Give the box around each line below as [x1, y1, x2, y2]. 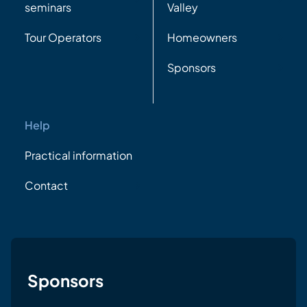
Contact [25, 177, 68, 193]
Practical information [25, 147, 132, 162]
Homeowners [167, 29, 237, 45]
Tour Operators [25, 29, 101, 45]
